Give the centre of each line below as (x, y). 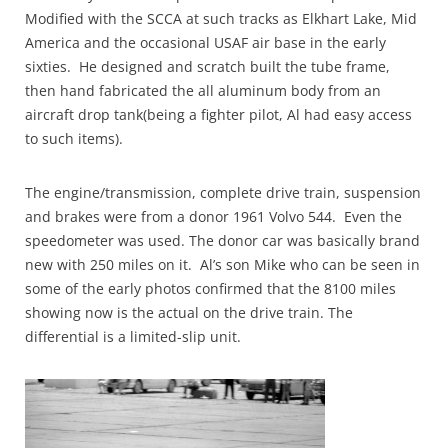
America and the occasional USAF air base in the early (205, 43)
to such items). (74, 139)
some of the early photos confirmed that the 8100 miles (210, 289)
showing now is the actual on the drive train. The (189, 313)
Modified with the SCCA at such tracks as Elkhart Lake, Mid (221, 19)
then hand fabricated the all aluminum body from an (203, 91)
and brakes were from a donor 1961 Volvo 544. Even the (213, 217)
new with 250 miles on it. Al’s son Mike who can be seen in (222, 265)
